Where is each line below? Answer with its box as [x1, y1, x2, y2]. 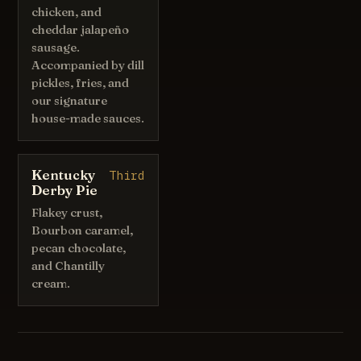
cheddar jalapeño [31, 22, 130, 37]
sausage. [31, 39, 81, 55]
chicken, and [31, 4, 102, 19]
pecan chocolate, [31, 240, 127, 255]
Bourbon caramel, [31, 222, 134, 238]
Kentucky [31, 166, 96, 183]
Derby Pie [31, 181, 98, 198]
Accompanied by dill [31, 57, 145, 73]
